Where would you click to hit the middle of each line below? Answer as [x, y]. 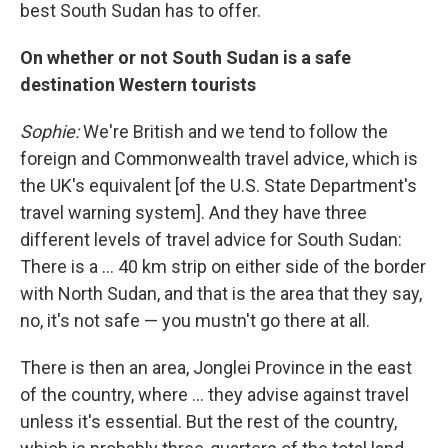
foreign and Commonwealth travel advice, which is [219, 158]
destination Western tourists [138, 84]
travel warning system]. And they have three [193, 212]
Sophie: [49, 131]
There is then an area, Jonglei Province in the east [216, 367]
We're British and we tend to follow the [233, 131]
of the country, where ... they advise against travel [214, 394]
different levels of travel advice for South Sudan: [211, 239]
